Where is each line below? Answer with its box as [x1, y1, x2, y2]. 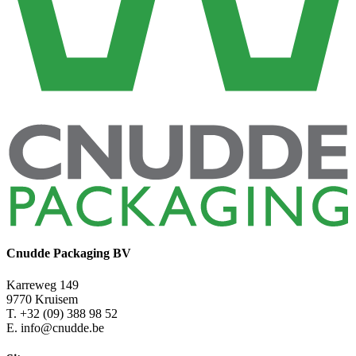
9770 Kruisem [6, 292, 78, 306]
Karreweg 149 [6, 277, 79, 292]
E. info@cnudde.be [6, 320, 104, 335]
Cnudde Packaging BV [6, 246, 131, 261]
